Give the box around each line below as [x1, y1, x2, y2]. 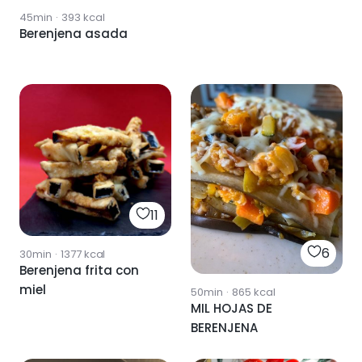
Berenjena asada [19, 24, 128, 42]
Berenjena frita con [19, 261, 139, 279]
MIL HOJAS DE [191, 299, 272, 317]
